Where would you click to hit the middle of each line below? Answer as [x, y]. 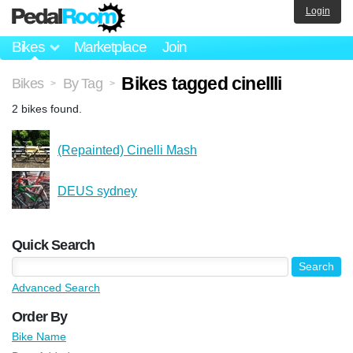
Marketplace [110, 47]
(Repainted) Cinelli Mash [127, 150]
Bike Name [39, 336]
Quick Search [54, 245]
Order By [40, 316]
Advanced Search [56, 287]
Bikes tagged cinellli [202, 83]
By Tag [82, 83]
